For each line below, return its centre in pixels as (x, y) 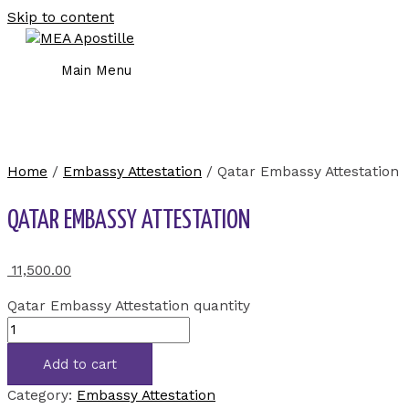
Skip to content (61, 17)
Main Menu (96, 70)
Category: (42, 395)
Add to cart (80, 364)
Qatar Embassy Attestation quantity (129, 305)
